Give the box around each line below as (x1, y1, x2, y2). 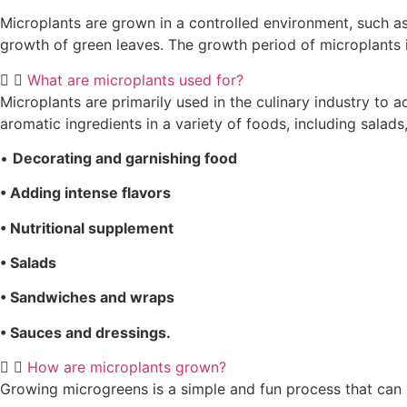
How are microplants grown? (27, 358, 226, 377)
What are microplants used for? (27, 70, 243, 89)
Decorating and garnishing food (13, 148, 237, 167)
